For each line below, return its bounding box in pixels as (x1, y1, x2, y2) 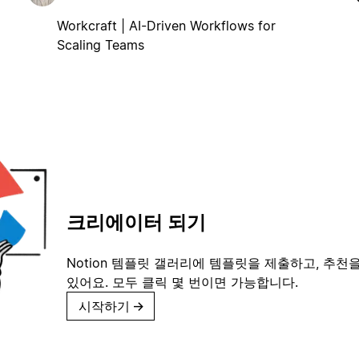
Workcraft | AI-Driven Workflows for (56, 17, 276, 34)
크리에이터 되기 (67, 211, 206, 235)
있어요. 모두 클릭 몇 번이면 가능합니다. (67, 274, 298, 291)
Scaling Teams (56, 36, 144, 53)
